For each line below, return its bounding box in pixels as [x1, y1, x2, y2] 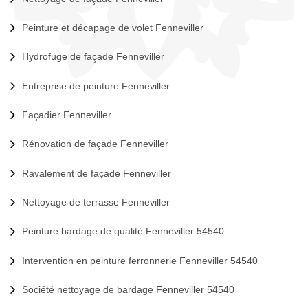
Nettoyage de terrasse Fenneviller [22, 197, 170, 208]
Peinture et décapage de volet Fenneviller [22, 21, 203, 33]
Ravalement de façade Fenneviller [22, 167, 171, 179]
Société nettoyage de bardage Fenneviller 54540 [22, 284, 234, 296]
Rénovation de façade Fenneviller [22, 138, 168, 150]
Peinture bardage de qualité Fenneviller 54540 [22, 225, 224, 237]
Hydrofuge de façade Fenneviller [22, 51, 164, 63]
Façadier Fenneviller [22, 109, 111, 120]
